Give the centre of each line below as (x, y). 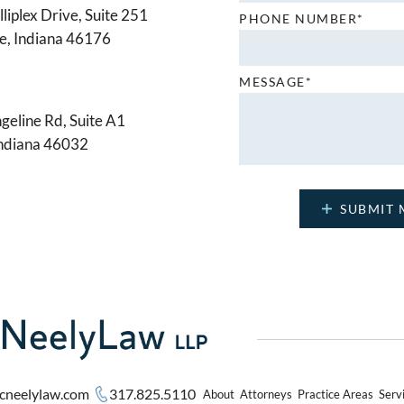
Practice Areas (335, 395)
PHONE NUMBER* (302, 18)
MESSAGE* (276, 81)
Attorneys (266, 395)
